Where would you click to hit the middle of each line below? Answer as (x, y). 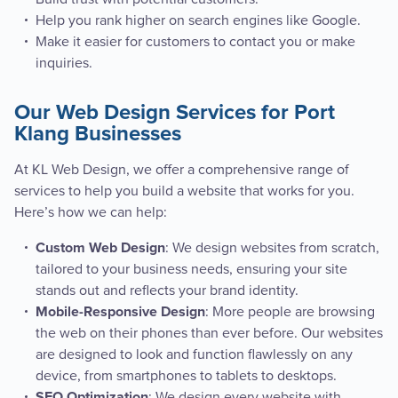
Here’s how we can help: (91, 213)
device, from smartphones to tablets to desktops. (186, 376)
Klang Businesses (98, 135)
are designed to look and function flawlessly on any (194, 355)
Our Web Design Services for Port (175, 113)
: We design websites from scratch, (272, 248)
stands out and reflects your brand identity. (167, 291)
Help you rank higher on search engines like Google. (198, 21)
